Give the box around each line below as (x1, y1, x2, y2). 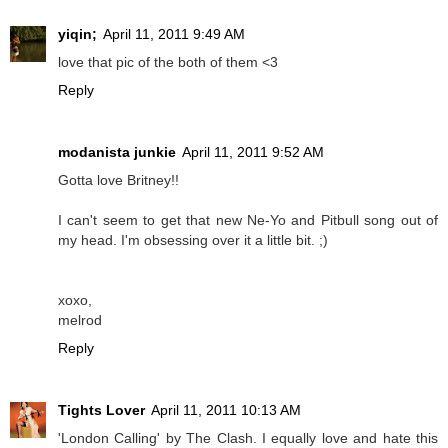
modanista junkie (58, 143, 176, 160)
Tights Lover (58, 401, 145, 418)
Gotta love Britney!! (58, 171, 179, 188)
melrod (58, 311, 102, 328)
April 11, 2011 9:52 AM (182, 143, 324, 160)
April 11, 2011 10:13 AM (151, 401, 301, 418)
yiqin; (58, 25, 97, 42)
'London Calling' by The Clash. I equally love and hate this (58, 429, 438, 446)
